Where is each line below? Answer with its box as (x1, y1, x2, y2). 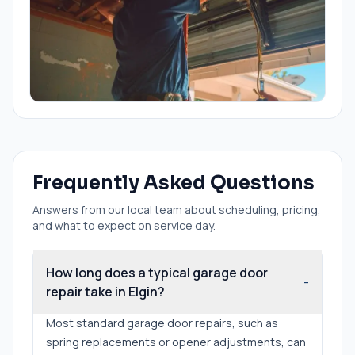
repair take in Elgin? (46, 282, 165, 300)
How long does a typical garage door (46, 263, 268, 281)
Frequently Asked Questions (32, 170, 315, 195)
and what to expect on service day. (32, 217, 216, 233)
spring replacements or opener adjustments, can (46, 334, 306, 349)
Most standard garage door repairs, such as (46, 315, 278, 330)
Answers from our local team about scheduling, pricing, (32, 201, 321, 217)
